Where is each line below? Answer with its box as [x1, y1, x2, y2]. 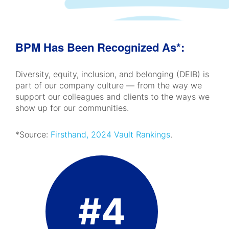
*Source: [15, 129, 51, 140]
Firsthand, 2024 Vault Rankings [51, 129, 170, 140]
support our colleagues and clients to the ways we [15, 91, 210, 102]
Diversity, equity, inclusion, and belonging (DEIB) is [15, 69, 209, 79]
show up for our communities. [15, 103, 129, 113]
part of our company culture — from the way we [15, 80, 202, 90]
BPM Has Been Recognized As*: [15, 39, 185, 55]
